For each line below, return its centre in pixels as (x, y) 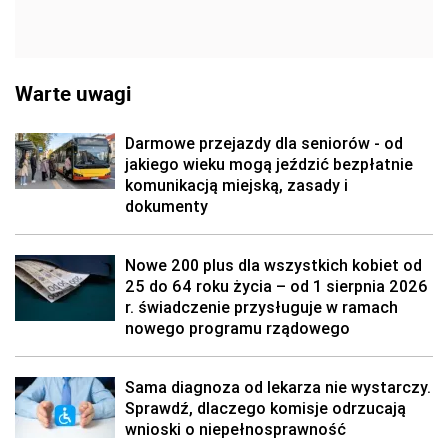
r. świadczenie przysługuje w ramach (261, 307)
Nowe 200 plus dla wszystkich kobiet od (273, 265)
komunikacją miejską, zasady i (236, 185)
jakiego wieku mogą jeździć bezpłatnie (269, 164)
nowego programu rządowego (237, 328)
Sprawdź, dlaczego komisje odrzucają (265, 408)
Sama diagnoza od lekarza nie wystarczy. (278, 387)
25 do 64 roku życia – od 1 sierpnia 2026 (276, 286)
